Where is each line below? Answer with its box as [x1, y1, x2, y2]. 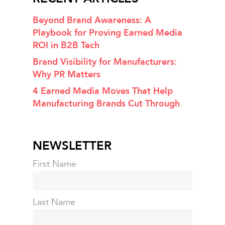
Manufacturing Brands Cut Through [32, 97, 180, 110]
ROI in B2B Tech [32, 39, 99, 52]
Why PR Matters [32, 68, 100, 81]
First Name [32, 158, 76, 171]
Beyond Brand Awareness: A [32, 14, 151, 27]
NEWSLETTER [32, 138, 111, 155]
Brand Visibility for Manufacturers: [32, 56, 177, 69]
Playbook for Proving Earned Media [32, 27, 182, 40]
